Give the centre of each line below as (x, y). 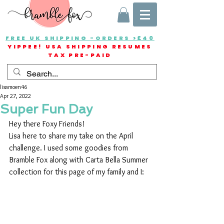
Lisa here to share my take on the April (72, 136)
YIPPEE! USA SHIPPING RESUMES (80, 47)
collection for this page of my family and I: (77, 172)
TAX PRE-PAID (80, 55)
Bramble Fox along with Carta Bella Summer (79, 160)
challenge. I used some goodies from (69, 148)
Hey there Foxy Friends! (47, 124)
